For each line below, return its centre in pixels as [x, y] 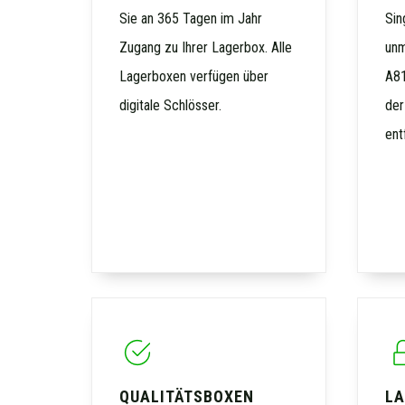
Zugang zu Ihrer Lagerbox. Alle [205, 48]
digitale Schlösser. [170, 106]
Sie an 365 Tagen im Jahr [190, 19]
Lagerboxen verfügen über [193, 77]
